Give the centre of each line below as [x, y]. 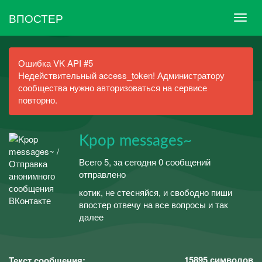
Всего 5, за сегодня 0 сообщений [145, 161]
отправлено [102, 174]
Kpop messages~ [135, 141]
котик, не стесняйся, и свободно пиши [156, 192]
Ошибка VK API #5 [56, 63]
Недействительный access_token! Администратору [121, 75]
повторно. [38, 100]
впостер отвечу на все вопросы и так [154, 204]
